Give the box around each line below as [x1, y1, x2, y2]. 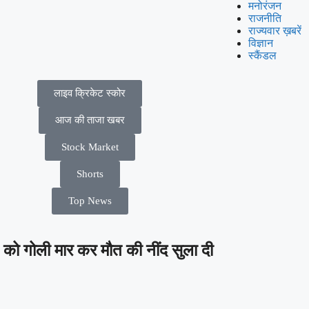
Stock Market [61, 141, 119, 152]
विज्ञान [248, 37, 273, 49]
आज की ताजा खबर [54, 114, 125, 126]
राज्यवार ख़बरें [248, 25, 301, 37]
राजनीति [248, 12, 281, 24]
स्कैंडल [248, 50, 277, 61]
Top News [68, 195, 112, 206]
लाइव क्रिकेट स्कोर [54, 88, 126, 99]
